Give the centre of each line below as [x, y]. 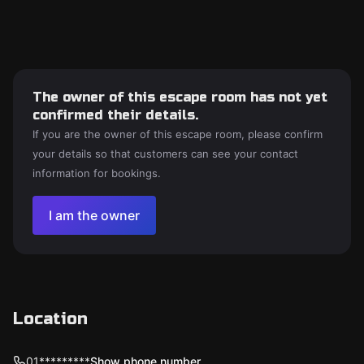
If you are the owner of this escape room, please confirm [178, 134]
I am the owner [94, 215]
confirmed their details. [115, 115]
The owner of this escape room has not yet [180, 97]
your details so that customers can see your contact [165, 154]
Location [50, 319]
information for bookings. [97, 173]
